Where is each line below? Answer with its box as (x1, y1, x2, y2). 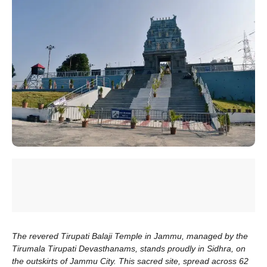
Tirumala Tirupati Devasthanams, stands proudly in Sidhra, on (12, 243, 246, 253)
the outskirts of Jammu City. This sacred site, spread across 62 (12, 256, 249, 266)
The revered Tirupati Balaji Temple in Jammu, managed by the (12, 231, 248, 241)
